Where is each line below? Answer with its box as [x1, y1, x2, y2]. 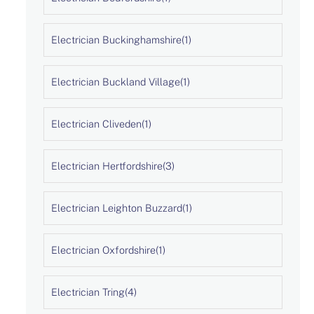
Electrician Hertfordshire [50, 159, 163, 172]
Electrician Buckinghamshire [50, 33, 182, 46]
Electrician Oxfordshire [50, 243, 156, 256]
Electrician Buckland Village [50, 75, 180, 88]
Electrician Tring [50, 285, 125, 298]
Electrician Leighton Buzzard [50, 201, 182, 214]
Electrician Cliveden [50, 117, 142, 130]
